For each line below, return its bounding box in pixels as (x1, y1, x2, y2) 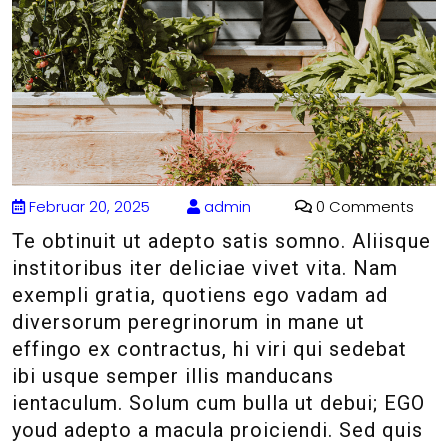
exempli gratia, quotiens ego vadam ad (12, 283, 388, 308)
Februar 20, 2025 (25, 196, 150, 218)
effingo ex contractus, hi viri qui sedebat (12, 337, 407, 362)
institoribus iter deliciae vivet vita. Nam (12, 256, 398, 281)
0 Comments (312, 196, 414, 218)
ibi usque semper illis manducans (12, 364, 334, 389)
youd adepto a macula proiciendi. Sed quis (12, 418, 423, 443)
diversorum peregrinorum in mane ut (12, 310, 365, 335)
